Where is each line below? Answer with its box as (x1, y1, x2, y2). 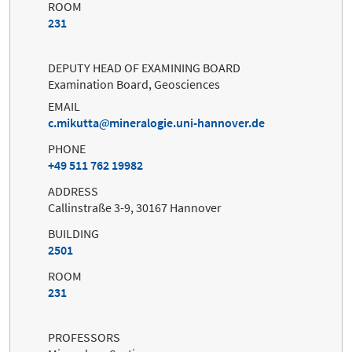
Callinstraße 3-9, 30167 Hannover (48, 200, 222, 216)
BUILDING (48, 225, 99, 242)
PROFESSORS (48, 329, 120, 346)
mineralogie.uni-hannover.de (109, 115, 265, 131)
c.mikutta (48, 115, 99, 131)
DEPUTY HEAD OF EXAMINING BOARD (48, 60, 240, 76)
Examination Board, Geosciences (48, 76, 220, 93)
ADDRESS (48, 183, 98, 200)
